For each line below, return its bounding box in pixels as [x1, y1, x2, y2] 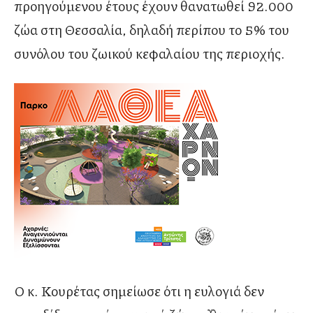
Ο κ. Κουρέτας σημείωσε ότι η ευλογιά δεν [14, 281, 264, 301]
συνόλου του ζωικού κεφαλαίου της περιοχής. [14, 43, 285, 64]
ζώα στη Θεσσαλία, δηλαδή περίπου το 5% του [14, 20, 289, 40]
